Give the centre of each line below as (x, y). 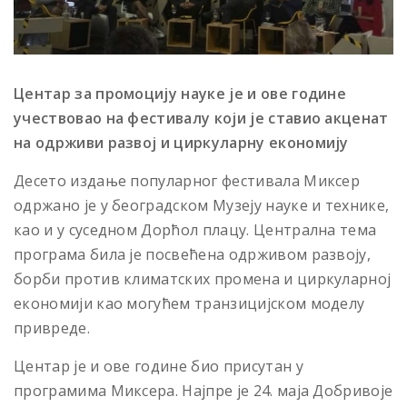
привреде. (52, 328)
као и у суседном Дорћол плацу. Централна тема (195, 229)
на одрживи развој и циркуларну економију (181, 142)
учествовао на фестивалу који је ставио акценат (201, 118)
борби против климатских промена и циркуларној (203, 278)
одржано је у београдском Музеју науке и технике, (202, 205)
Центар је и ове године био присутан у (159, 366)
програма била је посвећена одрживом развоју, (193, 254)
